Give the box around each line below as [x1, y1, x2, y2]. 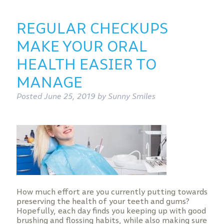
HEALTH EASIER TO [16, 55, 156, 73]
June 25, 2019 [43, 91, 95, 101]
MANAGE [16, 73, 82, 91]
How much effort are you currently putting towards [16, 187, 207, 196]
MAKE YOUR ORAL [16, 37, 147, 55]
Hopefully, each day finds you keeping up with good [16, 206, 206, 215]
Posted [16, 91, 44, 101]
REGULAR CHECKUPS [16, 19, 168, 37]
